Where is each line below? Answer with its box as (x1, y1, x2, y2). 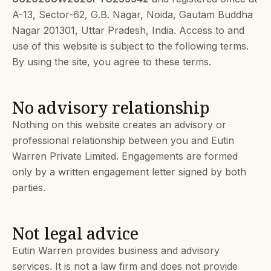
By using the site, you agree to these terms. (12, 56, 211, 68)
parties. (12, 181, 45, 194)
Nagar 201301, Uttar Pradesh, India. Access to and (12, 24, 244, 36)
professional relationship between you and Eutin (12, 134, 234, 146)
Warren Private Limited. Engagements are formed (12, 150, 238, 162)
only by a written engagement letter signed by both (12, 166, 246, 178)
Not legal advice (12, 222, 139, 244)
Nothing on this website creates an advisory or (12, 119, 226, 131)
